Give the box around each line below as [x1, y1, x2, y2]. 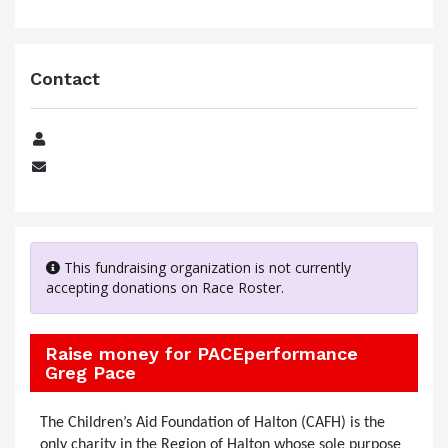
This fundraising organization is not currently [60, 258, 351, 277]
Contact [30, 68, 100, 89]
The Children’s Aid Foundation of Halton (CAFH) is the [40, 415, 385, 431]
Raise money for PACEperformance [45, 343, 358, 364]
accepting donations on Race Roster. [46, 278, 284, 297]
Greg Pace [45, 362, 136, 383]
